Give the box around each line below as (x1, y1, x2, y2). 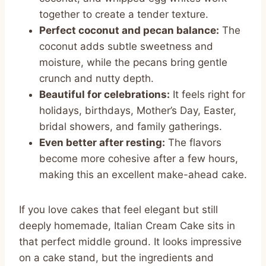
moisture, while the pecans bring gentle (39, 56, 227, 68)
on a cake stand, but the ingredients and (19, 251, 214, 264)
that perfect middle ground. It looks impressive (19, 235, 242, 248)
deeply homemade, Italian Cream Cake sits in (19, 219, 235, 232)
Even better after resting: (39, 136, 165, 148)
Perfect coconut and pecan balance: (39, 24, 219, 36)
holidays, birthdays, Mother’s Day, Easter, (39, 104, 236, 116)
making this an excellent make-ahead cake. (39, 168, 247, 180)
